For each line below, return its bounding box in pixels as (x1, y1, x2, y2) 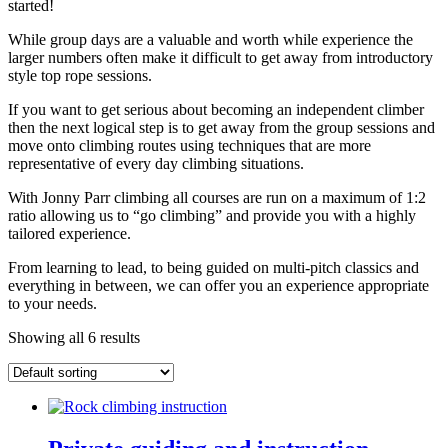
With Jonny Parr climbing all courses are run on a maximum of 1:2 (8, 188, 426, 206)
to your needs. (8, 294, 97, 312)
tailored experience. (8, 224, 131, 242)
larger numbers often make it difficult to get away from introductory (8, 48, 433, 66)
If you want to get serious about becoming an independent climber (8, 100, 424, 118)
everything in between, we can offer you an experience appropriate (8, 276, 429, 294)
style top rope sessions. (8, 66, 152, 84)
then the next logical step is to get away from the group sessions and (8, 118, 435, 136)
